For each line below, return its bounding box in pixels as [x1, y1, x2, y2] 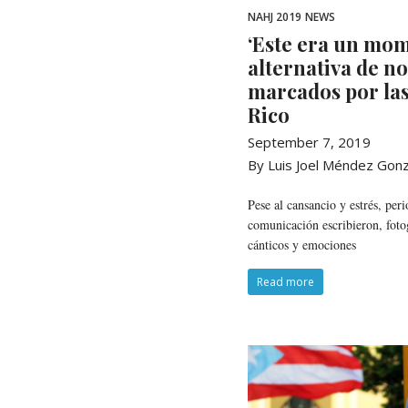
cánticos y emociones [248, 236, 356, 254]
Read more [257, 274, 314, 291]
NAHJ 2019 [248, 8, 301, 25]
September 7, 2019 [248, 133, 371, 152]
